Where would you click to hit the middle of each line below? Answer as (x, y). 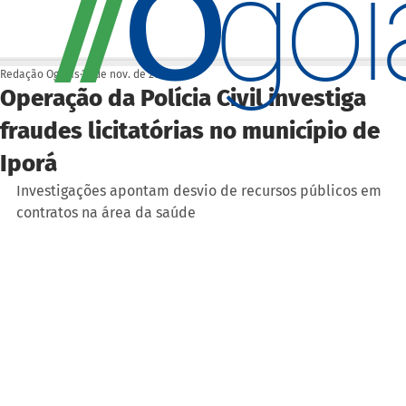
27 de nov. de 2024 (126, 74)
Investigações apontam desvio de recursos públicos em (201, 190)
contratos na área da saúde (106, 212)
